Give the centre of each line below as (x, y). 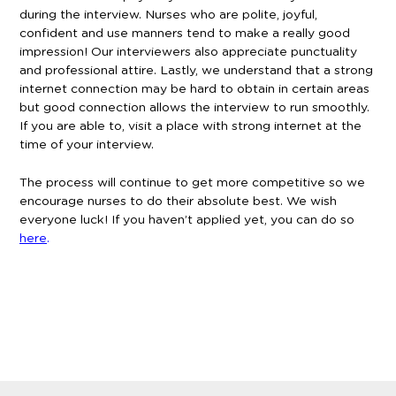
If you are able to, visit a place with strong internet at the (190, 126)
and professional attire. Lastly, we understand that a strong (196, 70)
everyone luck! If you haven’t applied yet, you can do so (187, 220)
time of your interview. (87, 145)
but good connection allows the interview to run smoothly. (194, 107)
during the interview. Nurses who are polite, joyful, (168, 15)
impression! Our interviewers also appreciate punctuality (188, 52)
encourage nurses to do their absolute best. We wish (178, 201)
